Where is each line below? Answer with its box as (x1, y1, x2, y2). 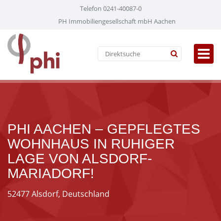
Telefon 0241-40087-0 (79, 4, 142, 13)
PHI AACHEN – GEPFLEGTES (7, 121, 200, 137)
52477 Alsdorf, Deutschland (7, 188, 110, 199)
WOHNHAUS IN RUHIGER (7, 136, 175, 151)
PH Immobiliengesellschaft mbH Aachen (58, 17, 176, 26)
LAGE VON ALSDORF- (7, 151, 152, 166)
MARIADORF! (7, 166, 94, 181)
